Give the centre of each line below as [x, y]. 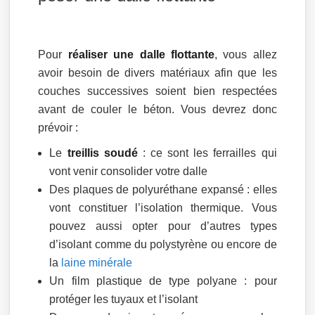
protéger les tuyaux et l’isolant [124, 299]
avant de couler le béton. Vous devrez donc [157, 109]
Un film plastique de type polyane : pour [163, 281]
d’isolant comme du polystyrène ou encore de [163, 244]
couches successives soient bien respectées [157, 91]
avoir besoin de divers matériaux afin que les [157, 72]
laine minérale [97, 262]
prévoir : [58, 127]
